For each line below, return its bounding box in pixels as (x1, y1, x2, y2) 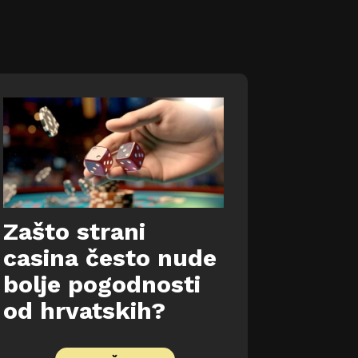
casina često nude (3, 244, 217, 272)
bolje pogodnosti (3, 270, 201, 299)
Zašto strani (3, 217, 145, 246)
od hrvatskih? (3, 296, 165, 325)
